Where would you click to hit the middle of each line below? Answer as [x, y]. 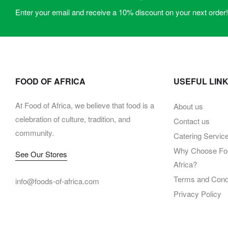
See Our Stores [41, 154]
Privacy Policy [197, 194]
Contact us [191, 121]
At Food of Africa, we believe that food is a [85, 105]
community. [35, 133]
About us [188, 106]
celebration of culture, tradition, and [73, 119]
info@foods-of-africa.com [57, 181]
